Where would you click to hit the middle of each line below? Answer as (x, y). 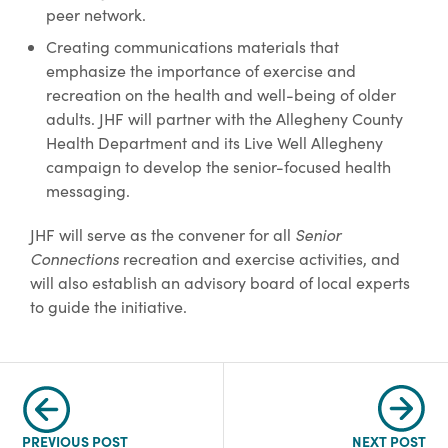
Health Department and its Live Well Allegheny (214, 142)
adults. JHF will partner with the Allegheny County (224, 118)
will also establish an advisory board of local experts (220, 282)
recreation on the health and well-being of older (221, 94)
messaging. (88, 190)
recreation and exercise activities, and (259, 258)
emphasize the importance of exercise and (201, 70)
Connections (74, 258)
